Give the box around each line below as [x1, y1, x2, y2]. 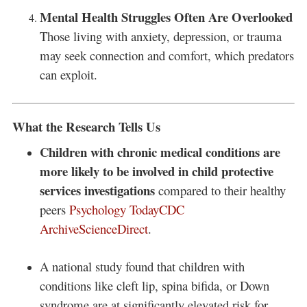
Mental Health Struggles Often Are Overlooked [39, 8, 293, 27]
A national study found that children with [39, 257, 245, 275]
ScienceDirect [78, 219, 148, 237]
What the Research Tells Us [12, 117, 160, 136]
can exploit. [39, 66, 97, 84]
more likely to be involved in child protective [39, 161, 273, 180]
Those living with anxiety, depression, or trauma [39, 27, 282, 45]
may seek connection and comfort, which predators [39, 47, 294, 64]
